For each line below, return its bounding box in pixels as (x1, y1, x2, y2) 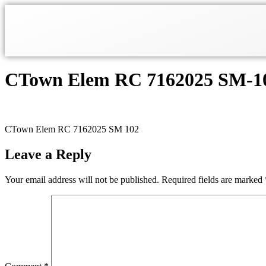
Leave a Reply (5, 146, 91, 162)
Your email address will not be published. (5, 174, 159, 185)
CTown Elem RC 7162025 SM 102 (5, 123, 139, 134)
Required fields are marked (161, 174, 265, 185)
